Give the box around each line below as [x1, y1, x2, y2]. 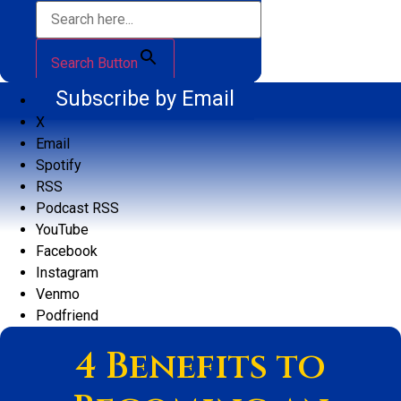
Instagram [36, 264, 98, 282]
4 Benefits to [75, 343, 326, 392]
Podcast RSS [36, 200, 119, 218]
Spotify [36, 157, 81, 175]
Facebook [36, 243, 98, 260]
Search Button [51, 55, 138, 73]
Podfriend [36, 307, 98, 325]
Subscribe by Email [55, 86, 235, 112]
